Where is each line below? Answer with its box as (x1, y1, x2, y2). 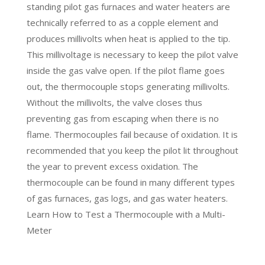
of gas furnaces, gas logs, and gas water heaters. (26, 192, 228, 205)
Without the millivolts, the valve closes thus (26, 96, 202, 109)
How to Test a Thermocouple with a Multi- (51, 208, 225, 221)
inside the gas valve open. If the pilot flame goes (26, 64, 225, 77)
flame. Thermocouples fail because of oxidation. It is (26, 128, 238, 141)
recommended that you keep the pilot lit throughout (26, 144, 238, 157)
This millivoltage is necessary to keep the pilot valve (26, 49, 238, 61)
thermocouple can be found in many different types (26, 176, 235, 189)
